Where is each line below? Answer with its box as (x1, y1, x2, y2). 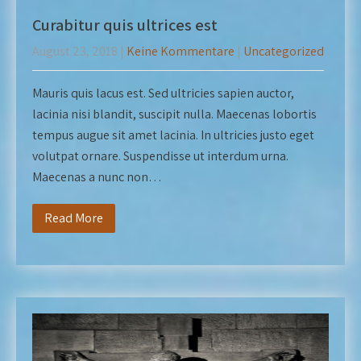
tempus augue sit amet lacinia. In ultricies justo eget (32, 127, 314, 143)
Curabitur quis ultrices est (32, 15, 218, 35)
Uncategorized (243, 43, 324, 60)
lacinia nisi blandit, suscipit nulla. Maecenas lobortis (32, 106, 317, 122)
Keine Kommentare (127, 43, 234, 60)
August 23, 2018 (32, 43, 118, 60)
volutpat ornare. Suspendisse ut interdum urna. (32, 147, 288, 164)
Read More (44, 210, 103, 226)
